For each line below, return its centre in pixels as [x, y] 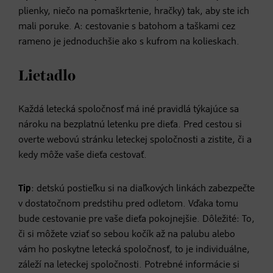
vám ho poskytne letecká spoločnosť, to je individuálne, [134, 250]
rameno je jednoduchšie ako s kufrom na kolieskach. [129, 42]
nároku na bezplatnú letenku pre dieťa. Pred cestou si [130, 125]
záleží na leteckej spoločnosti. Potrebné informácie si [129, 265]
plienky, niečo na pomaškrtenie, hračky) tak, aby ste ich [134, 11]
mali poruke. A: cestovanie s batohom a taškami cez [127, 27]
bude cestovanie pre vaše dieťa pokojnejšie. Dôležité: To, [136, 219]
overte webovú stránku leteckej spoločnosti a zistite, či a [135, 140]
